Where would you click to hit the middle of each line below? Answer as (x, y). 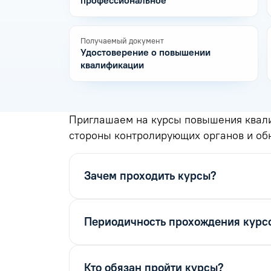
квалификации (112, 65)
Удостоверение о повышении (145, 52)
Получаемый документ (122, 41)
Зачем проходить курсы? (150, 176)
